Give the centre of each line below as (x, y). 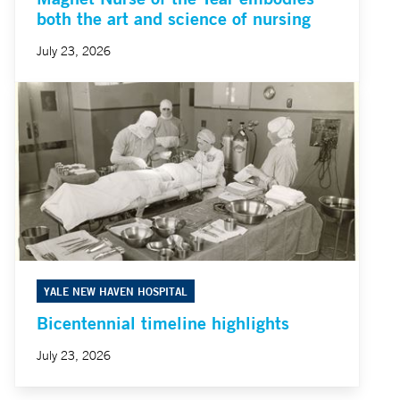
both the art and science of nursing (174, 18)
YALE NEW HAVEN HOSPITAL (116, 291)
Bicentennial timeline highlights (163, 322)
